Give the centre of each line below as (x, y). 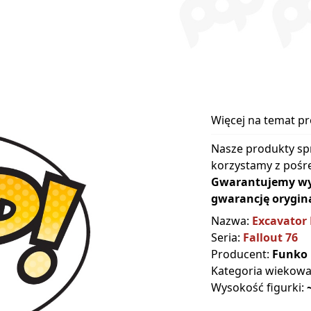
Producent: (242, 254)
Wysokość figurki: (259, 288)
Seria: (227, 238)
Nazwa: (232, 221)
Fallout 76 (270, 238)
